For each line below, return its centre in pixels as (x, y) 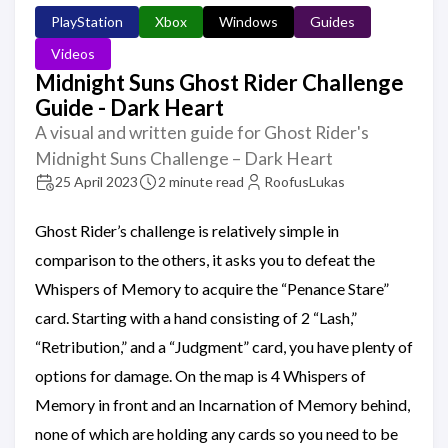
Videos (73, 54)
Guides (332, 22)
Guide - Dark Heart (129, 108)
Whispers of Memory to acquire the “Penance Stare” (212, 289)
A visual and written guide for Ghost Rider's (202, 133)
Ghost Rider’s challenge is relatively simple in (187, 231)
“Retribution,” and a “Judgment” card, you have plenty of (224, 347)
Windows (248, 22)
